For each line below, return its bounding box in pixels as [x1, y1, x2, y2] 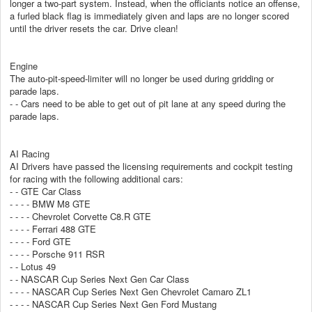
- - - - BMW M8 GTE [10, 196, 91, 210]
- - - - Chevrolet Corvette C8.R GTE [10, 209, 151, 223]
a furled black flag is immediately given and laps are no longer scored [10, 8, 289, 22]
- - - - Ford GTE [10, 234, 71, 248]
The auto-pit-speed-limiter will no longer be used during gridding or [10, 71, 274, 85]
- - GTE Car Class [10, 184, 81, 198]
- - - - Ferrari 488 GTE [10, 221, 96, 235]
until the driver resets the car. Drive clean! [10, 21, 178, 35]
